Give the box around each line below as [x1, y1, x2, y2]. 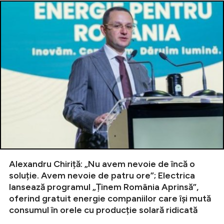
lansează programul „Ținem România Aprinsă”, [9, 181, 198, 193]
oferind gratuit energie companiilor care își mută [9, 193, 211, 204]
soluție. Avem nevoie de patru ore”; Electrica [9, 170, 195, 181]
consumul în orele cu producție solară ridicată [9, 204, 197, 216]
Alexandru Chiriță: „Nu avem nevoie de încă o [9, 158, 195, 170]
